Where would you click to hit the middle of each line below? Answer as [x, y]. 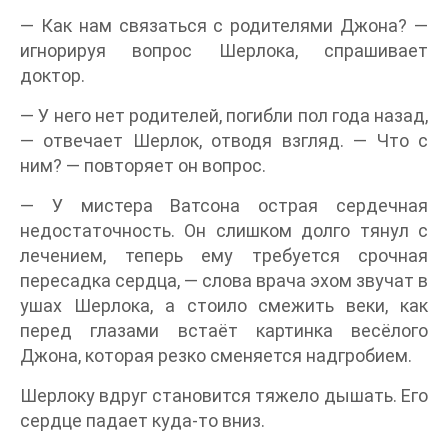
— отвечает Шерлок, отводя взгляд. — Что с [224, 140]
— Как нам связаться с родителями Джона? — [224, 25]
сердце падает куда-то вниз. [142, 420]
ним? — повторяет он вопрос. [143, 165]
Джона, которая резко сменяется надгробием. [216, 355]
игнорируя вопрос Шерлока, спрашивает [224, 50]
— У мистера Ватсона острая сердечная [224, 205]
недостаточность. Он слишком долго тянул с [224, 230]
